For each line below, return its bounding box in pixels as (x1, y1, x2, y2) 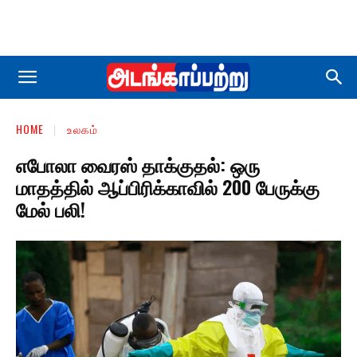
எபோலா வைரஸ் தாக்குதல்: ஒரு (16, 149, 260, 178)
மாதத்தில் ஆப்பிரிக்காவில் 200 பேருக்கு (16, 171, 320, 201)
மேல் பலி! (16, 194, 85, 223)
